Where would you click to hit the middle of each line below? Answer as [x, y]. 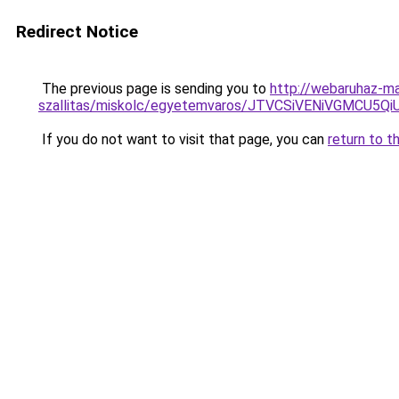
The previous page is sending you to [154, 89]
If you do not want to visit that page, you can [183, 139]
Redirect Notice [77, 32]
